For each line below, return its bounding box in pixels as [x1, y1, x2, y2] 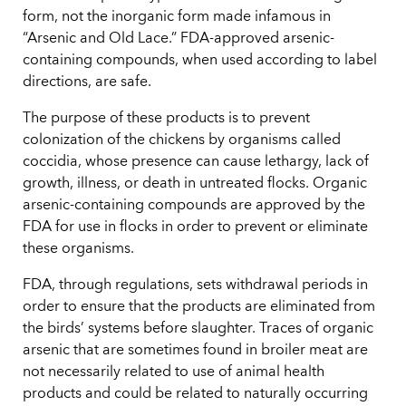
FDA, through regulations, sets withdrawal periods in [23, 278, 368, 294]
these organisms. [23, 242, 134, 257]
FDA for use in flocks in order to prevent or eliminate [23, 220, 368, 236]
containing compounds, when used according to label [23, 53, 377, 69]
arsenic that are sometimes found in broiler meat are [23, 343, 368, 359]
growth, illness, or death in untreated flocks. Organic [23, 177, 367, 192]
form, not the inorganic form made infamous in [23, 10, 331, 25]
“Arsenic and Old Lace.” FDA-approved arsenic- [23, 32, 334, 47]
